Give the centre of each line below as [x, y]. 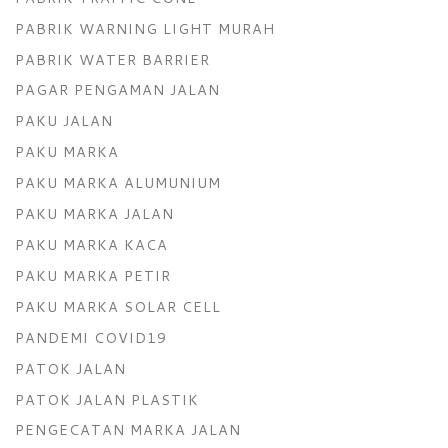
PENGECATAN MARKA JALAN [128, 430]
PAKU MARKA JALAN [94, 214]
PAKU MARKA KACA [91, 244]
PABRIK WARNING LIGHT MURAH [145, 28]
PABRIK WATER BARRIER [112, 59]
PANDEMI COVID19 [91, 337]
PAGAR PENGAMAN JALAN [117, 90]
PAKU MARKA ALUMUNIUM [118, 183]
